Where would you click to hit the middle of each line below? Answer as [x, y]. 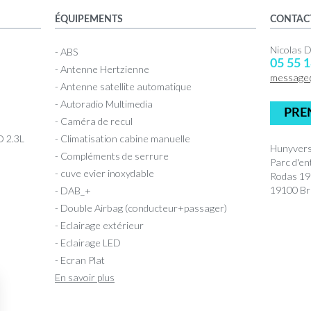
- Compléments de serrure [112, 155]
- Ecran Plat [80, 260]
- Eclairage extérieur [99, 225]
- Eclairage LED [88, 242]
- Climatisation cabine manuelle [123, 138]
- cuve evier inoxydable [104, 173]
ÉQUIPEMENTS [89, 19]
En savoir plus [85, 277]
